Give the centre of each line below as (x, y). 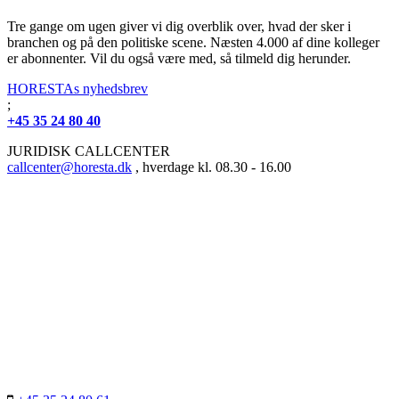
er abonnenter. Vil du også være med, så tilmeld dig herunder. (179, 59)
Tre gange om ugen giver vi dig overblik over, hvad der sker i (179, 27)
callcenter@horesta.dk (69, 167)
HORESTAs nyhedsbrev (77, 89)
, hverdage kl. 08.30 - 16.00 (212, 167)
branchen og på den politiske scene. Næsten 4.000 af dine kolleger (193, 43)
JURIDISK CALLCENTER (89, 151)
